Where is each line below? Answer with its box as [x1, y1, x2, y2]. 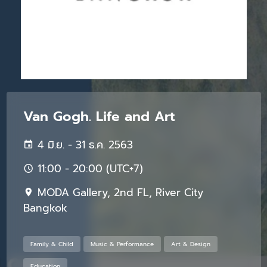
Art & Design [170, 239, 210, 249]
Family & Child [30, 239, 73, 249]
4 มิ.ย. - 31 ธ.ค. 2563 [33, 136, 133, 153]
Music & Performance [90, 239, 154, 249]
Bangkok [23, 200, 67, 216]
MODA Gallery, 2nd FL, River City [33, 184, 203, 200]
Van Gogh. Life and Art [23, 105, 175, 127]
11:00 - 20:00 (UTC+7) [33, 160, 143, 176]
